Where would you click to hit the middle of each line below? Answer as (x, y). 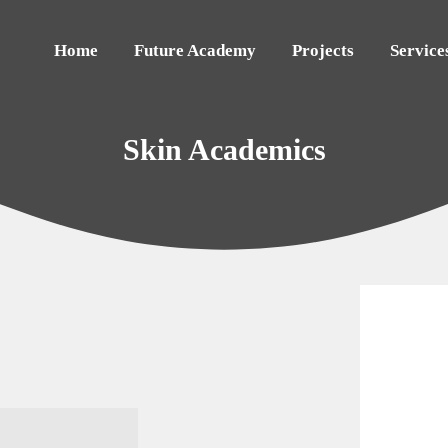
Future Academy (194, 50)
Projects (322, 50)
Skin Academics (224, 149)
